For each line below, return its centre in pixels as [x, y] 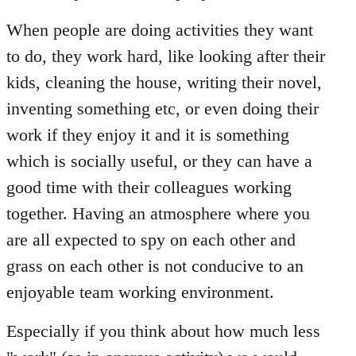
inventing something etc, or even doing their [163, 108]
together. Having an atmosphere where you [158, 213]
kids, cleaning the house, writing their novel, [164, 82]
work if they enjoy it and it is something [148, 134]
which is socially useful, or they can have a [159, 161]
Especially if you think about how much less [163, 331]
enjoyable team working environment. [140, 292]
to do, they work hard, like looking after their [166, 56]
